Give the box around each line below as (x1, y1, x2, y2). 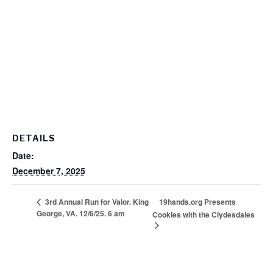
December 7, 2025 (12, 164, 85, 177)
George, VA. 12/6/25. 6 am (37, 208, 125, 219)
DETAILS (12, 132, 55, 143)
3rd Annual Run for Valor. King (43, 196, 149, 208)
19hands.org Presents (158, 196, 236, 208)
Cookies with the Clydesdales (152, 209, 255, 221)
